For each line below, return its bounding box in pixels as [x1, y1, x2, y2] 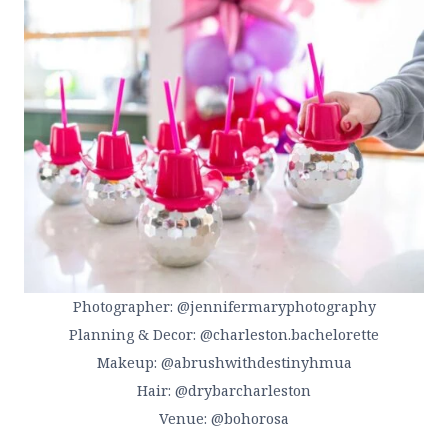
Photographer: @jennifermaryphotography [72, 296, 376, 316]
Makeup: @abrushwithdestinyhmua [96, 352, 352, 372]
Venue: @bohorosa [159, 408, 289, 428]
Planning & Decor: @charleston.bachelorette [69, 324, 379, 344]
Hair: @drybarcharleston [137, 380, 311, 400]
